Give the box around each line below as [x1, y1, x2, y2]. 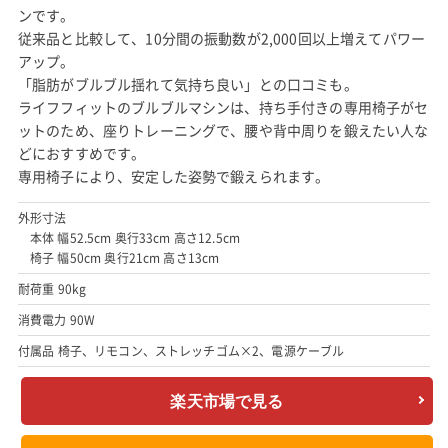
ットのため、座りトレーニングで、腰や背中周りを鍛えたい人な [17, 120, 429, 141]
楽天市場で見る [170, 392, 284, 410]
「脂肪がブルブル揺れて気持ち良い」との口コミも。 [17, 74, 358, 95]
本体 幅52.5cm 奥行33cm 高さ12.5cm [29, 229, 241, 248]
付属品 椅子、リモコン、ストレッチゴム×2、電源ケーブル [17, 342, 345, 361]
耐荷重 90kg [17, 280, 87, 299]
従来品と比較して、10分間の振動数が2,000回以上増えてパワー [17, 28, 426, 49]
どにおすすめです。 [17, 143, 146, 164]
